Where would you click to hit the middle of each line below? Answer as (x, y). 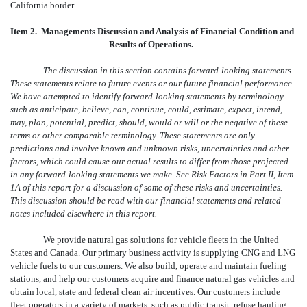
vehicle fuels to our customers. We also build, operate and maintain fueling (148, 265)
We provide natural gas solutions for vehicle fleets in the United (161, 239)
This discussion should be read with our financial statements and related (146, 200)
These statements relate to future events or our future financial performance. (152, 83)
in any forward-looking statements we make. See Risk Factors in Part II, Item (152, 174)
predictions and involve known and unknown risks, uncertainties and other (150, 148)
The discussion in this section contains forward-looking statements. (168, 70)
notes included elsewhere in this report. (84, 213)
